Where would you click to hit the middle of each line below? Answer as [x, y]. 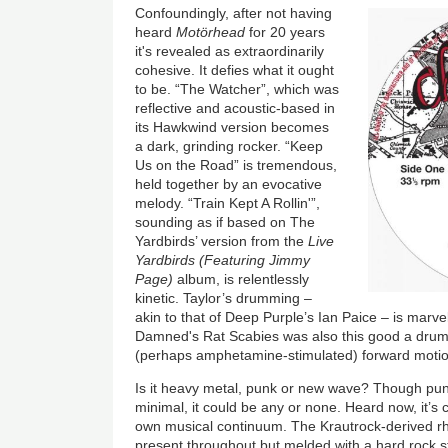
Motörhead [211, 32]
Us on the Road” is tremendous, [236, 165]
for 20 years [285, 32]
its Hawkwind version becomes [232, 127]
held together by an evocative [229, 184]
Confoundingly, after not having [234, 13]
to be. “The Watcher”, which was [237, 89]
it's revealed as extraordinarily [230, 51]
